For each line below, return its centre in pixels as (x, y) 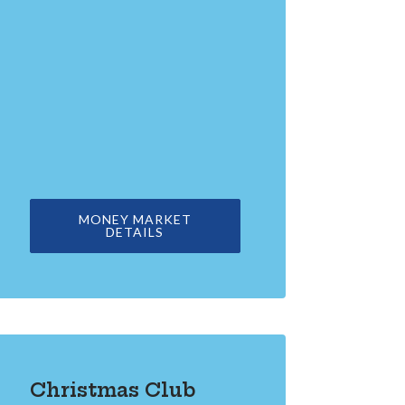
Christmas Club (113, 391)
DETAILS (135, 232)
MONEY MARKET (135, 220)
